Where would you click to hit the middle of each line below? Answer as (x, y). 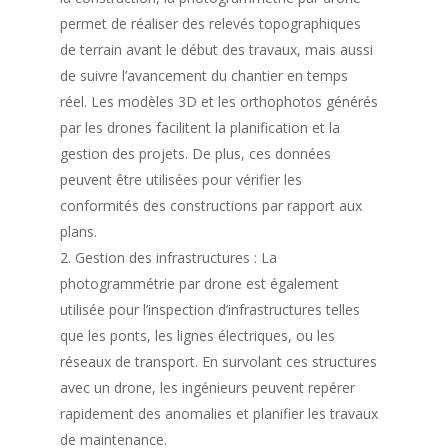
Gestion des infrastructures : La (175, 257)
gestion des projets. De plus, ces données (195, 153)
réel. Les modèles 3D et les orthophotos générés (218, 101)
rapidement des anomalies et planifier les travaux (218, 413)
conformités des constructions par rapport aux (210, 205)
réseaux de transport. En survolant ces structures (218, 361)
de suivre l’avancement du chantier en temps (203, 75)
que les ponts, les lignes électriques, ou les (197, 335)
